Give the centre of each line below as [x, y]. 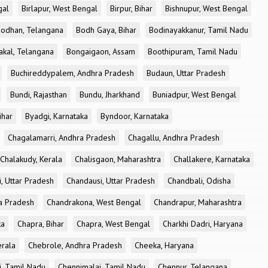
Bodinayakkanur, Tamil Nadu [199, 30]
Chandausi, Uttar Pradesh [111, 181]
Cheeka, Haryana [164, 245]
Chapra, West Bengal [113, 224]
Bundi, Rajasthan [39, 95]
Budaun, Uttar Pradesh [186, 73]
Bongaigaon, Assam [101, 51]
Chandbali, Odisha [199, 181]
